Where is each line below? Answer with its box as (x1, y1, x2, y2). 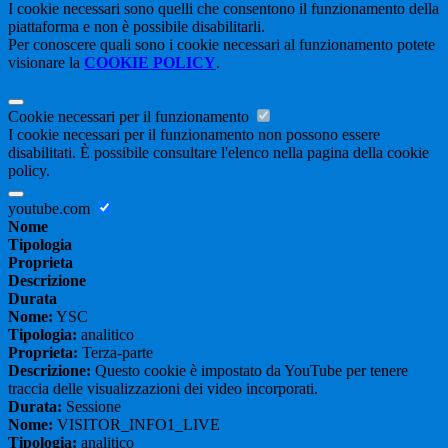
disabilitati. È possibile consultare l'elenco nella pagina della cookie (8, 144, 429, 162)
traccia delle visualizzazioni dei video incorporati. (8, 380, 318, 398)
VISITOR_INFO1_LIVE (53, 416, 220, 434)
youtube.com (8, 200, 94, 218)
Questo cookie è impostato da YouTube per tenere (91, 362, 408, 380)
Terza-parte (78, 344, 153, 362)
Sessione (62, 398, 121, 416)
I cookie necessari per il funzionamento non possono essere (8, 126, 380, 144)
